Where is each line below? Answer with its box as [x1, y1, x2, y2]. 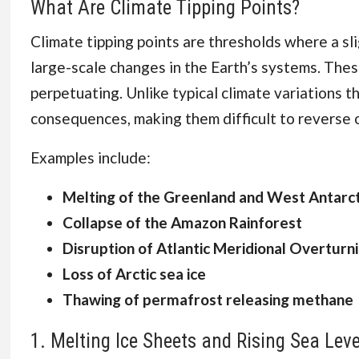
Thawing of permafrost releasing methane [62, 290, 353, 309]
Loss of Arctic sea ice [62, 264, 206, 283]
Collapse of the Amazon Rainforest [62, 213, 302, 232]
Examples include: [30, 148, 151, 167]
